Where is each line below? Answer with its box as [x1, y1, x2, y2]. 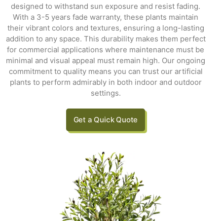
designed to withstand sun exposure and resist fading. [11, 1, 200, 11]
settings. [90, 88, 121, 98]
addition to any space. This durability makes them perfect [5, 34, 206, 44]
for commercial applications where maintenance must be [7, 45, 204, 55]
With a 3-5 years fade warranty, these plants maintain [13, 12, 198, 22]
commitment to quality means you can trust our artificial [8, 67, 203, 76]
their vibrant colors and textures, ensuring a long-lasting [7, 23, 204, 33]
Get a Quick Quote [73, 115, 138, 125]
